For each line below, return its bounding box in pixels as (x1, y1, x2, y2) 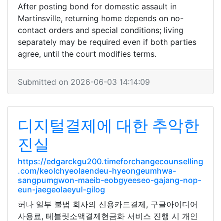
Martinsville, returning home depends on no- (18, 13, 184, 23)
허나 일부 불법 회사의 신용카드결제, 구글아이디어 (18, 199, 198, 209)
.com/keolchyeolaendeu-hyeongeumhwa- (18, 166, 176, 176)
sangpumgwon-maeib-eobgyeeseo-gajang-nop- (18, 175, 201, 185)
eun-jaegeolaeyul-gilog (18, 184, 105, 194)
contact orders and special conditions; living (18, 25, 184, 35)
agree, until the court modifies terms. (18, 49, 156, 59)
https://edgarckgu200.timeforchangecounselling (18, 156, 203, 166)
